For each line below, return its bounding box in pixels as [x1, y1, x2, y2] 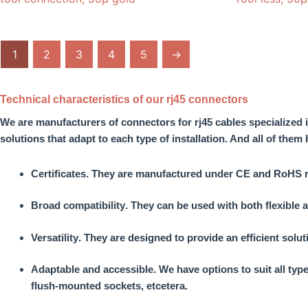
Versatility [31, 231, 78, 243]
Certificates [31, 167, 86, 179]
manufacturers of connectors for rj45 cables [36, 116, 249, 129]
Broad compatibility [31, 199, 125, 212]
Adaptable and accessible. [31, 263, 156, 276]
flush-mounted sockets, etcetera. [31, 280, 188, 292]
